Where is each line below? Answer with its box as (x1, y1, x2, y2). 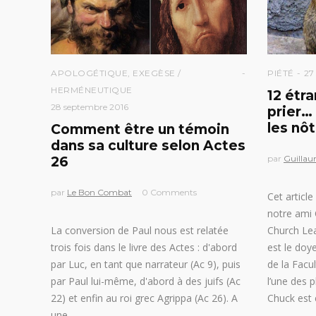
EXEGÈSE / (133, 68, 181, 78)
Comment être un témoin (51, 121, 229, 138)
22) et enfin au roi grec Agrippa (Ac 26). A (51, 291, 238, 305)
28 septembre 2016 (51, 102, 128, 112)
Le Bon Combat (67, 187, 132, 197)
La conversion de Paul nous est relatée (51, 224, 229, 237)
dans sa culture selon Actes (51, 138, 245, 154)
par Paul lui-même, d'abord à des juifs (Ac (51, 274, 241, 288)
